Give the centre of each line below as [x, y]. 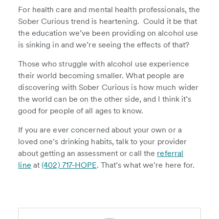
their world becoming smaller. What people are [101, 76]
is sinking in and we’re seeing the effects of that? [105, 45]
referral [170, 153]
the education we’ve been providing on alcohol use [108, 33]
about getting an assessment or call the [88, 153]
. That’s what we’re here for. [147, 165]
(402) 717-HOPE [69, 165]
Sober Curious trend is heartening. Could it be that [108, 21]
